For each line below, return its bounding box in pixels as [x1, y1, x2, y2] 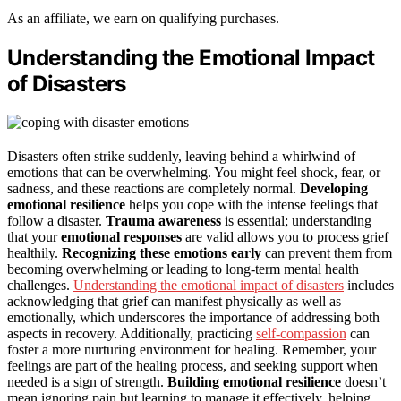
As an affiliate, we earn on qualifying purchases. [7, 10, 279, 26]
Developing [300, 180, 368, 196]
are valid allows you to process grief [182, 228, 388, 244]
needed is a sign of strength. [7, 373, 167, 389]
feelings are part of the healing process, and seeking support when [7, 357, 378, 373]
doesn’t [341, 373, 386, 389]
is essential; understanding [221, 212, 371, 228]
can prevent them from [261, 244, 392, 260]
